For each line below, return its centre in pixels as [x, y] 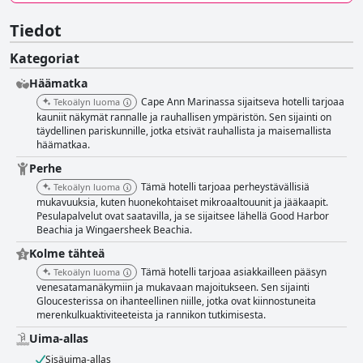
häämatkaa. [63, 145]
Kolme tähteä [67, 254]
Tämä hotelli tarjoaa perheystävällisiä [225, 187]
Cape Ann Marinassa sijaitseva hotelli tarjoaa [243, 102]
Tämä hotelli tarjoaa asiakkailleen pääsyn [234, 272]
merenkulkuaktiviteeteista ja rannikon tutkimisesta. [151, 315]
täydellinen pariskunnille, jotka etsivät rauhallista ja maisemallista [184, 131]
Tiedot [36, 31]
